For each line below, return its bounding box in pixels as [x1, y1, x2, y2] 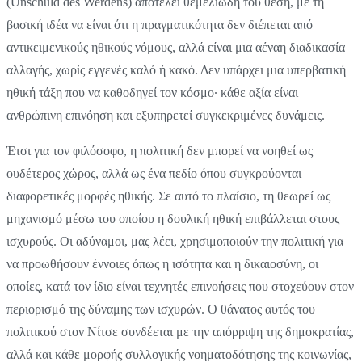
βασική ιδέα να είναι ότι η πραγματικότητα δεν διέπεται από [6, 18, 313, 32]
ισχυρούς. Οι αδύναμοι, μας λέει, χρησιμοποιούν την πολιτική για [6, 234, 343, 249]
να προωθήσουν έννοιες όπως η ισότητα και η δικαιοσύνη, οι [6, 257, 318, 271]
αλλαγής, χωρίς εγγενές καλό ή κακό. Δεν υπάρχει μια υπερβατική [6, 63, 346, 78]
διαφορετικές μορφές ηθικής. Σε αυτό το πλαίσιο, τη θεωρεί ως [6, 189, 330, 204]
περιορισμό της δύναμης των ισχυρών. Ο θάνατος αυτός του [6, 302, 315, 317]
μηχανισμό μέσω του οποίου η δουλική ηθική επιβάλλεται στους [6, 212, 339, 226]
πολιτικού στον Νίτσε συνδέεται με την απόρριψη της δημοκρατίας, [6, 325, 354, 339]
